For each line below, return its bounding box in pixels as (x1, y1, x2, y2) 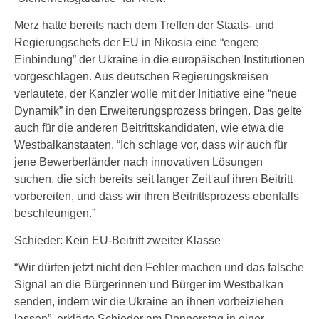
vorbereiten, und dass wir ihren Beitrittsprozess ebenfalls (14, 190, 299, 202)
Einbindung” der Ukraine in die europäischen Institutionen (14, 53, 305, 66)
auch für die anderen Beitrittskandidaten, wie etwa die (14, 122, 284, 134)
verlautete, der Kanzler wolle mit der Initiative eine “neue (14, 88, 297, 100)
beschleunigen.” (14, 207, 95, 219)
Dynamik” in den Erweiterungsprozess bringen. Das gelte (14, 105, 302, 117)
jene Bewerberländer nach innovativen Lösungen (14, 156, 263, 168)
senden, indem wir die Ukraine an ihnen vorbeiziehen (14, 296, 283, 308)
